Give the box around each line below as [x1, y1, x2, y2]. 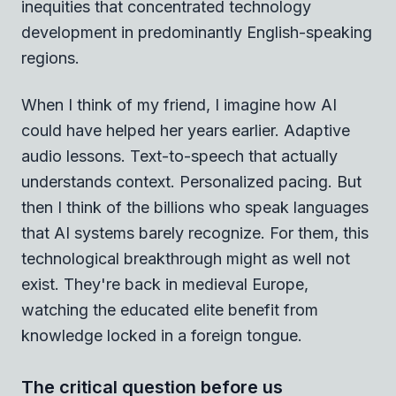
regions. [21, 48, 80, 67]
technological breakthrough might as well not [21, 248, 350, 268]
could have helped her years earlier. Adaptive [21, 120, 350, 140]
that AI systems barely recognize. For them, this [21, 223, 369, 242]
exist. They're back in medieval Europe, [21, 274, 308, 293]
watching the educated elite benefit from [21, 300, 318, 319]
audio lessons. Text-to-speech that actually [21, 146, 338, 165]
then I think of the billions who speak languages [21, 197, 369, 217]
